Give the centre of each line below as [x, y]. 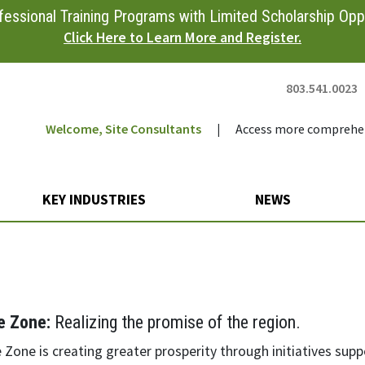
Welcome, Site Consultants [123, 129]
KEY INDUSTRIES [95, 200]
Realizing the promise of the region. [176, 322]
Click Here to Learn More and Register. [182, 37]
